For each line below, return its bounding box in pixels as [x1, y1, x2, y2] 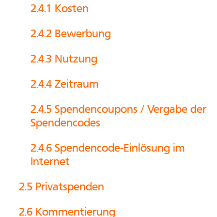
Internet [31, 155, 70, 169]
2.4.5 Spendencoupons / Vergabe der [31, 102, 206, 116]
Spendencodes [31, 116, 100, 130]
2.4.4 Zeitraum [31, 77, 99, 91]
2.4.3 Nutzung [31, 52, 97, 66]
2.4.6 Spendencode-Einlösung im [31, 141, 185, 155]
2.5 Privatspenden [19, 180, 104, 194]
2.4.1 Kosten [31, 1, 89, 15]
